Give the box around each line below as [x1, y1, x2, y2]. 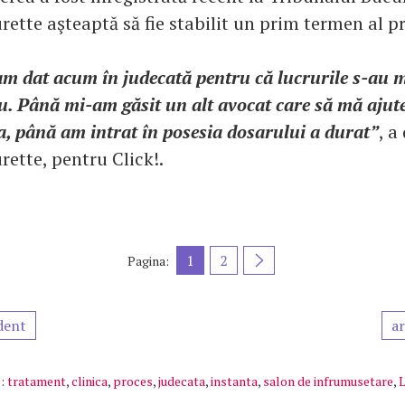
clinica [71, 372, 108, 390]
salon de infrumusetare [263, 372, 393, 390]
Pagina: [127, 251, 169, 269]
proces [113, 372, 153, 390]
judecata [158, 372, 205, 390]
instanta [211, 372, 258, 390]
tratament [7, 372, 66, 390]
